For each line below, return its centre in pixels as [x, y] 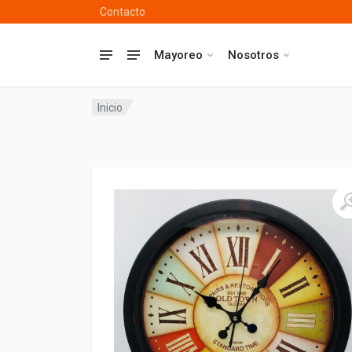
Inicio [110, 107]
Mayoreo [178, 55]
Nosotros [253, 55]
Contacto [123, 12]
